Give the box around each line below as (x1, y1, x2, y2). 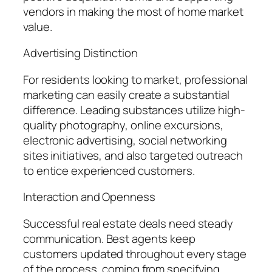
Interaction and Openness (23, 189, 155, 205)
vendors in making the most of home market (23, 3, 243, 19)
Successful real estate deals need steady (23, 215, 233, 231)
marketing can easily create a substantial (23, 86, 229, 103)
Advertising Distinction (23, 45, 138, 61)
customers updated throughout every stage (23, 245, 246, 262)
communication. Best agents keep (23, 230, 195, 246)
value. (23, 18, 52, 35)
